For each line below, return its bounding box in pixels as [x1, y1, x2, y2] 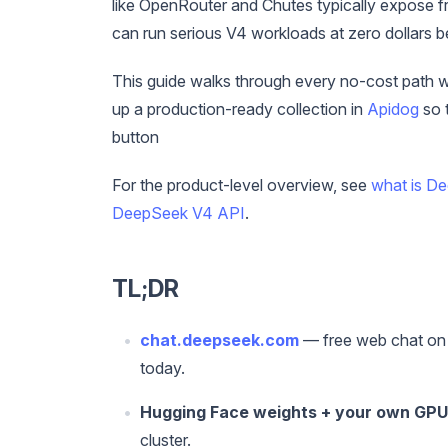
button [112, 126, 159, 147]
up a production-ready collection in [112, 98, 367, 119]
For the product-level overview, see [112, 174, 371, 195]
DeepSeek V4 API [112, 202, 245, 223]
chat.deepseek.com [140, 329, 299, 350]
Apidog [367, 98, 419, 119]
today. [140, 357, 185, 378]
